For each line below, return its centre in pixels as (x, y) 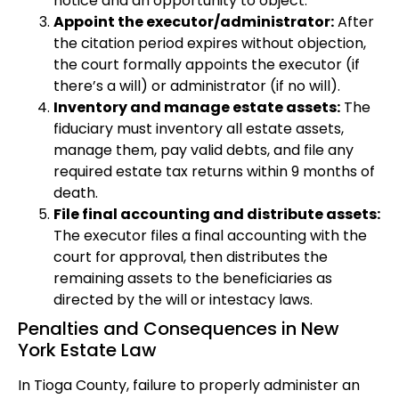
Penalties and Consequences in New (179, 329)
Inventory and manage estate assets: (197, 108)
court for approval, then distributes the (191, 257)
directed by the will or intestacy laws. (183, 300)
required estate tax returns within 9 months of (214, 172)
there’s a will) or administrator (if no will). (197, 86)
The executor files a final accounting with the (210, 236)
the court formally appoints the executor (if (207, 65)
